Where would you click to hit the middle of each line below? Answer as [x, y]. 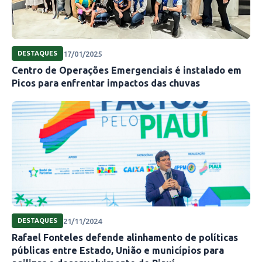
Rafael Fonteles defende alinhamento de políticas [125, 238]
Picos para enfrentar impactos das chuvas [106, 83]
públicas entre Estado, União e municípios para [118, 251]
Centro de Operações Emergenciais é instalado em [127, 70]
